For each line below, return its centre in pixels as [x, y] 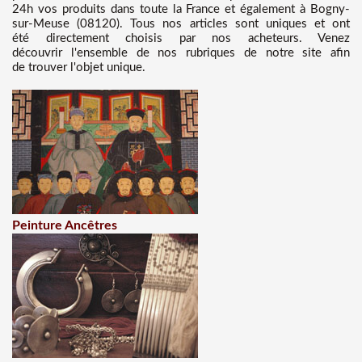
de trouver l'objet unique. [79, 67]
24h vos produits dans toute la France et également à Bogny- [181, 9]
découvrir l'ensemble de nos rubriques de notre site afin [181, 53]
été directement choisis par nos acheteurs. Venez [181, 38]
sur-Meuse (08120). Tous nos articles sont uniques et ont [181, 24]
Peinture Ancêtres [65, 225]
